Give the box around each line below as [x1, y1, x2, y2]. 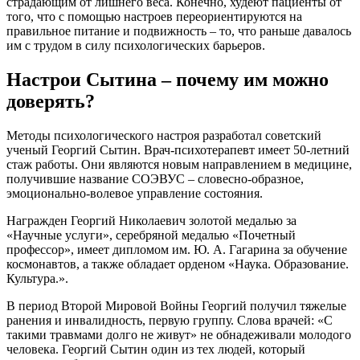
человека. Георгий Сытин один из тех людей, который [6, 342, 305, 357]
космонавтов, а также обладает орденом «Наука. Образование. [6, 257, 349, 272]
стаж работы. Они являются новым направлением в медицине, [6, 157, 352, 172]
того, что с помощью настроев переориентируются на [6, 10, 302, 24]
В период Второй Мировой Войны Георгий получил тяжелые [6, 299, 346, 313]
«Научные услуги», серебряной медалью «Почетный [6, 228, 296, 243]
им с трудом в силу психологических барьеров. [6, 39, 265, 53]
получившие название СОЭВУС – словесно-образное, [6, 172, 304, 186]
